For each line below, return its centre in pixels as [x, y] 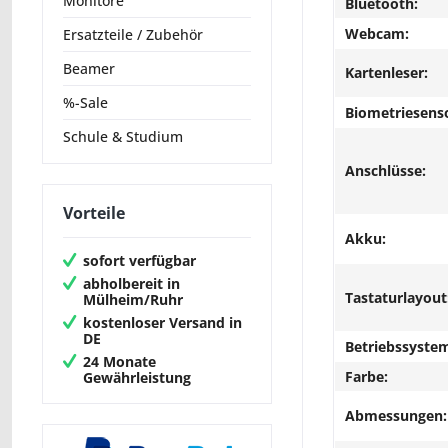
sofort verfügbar [139, 260]
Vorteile [94, 213]
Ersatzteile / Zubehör [133, 35]
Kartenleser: [386, 72]
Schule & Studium [123, 137]
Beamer [89, 69]
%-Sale [85, 103]
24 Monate [119, 361]
